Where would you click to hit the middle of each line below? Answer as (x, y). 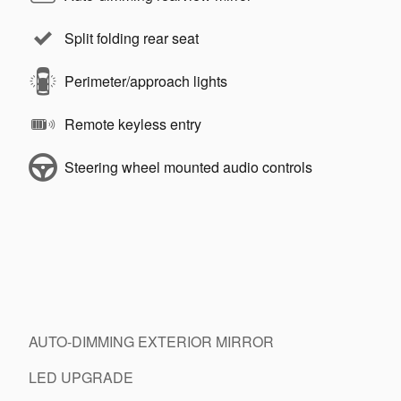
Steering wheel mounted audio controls (188, 167)
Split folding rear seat (132, 38)
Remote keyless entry (133, 124)
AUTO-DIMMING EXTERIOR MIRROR (151, 342)
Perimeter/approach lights (146, 81)
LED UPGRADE (81, 378)
